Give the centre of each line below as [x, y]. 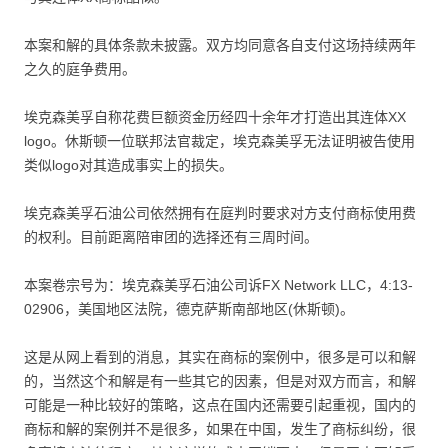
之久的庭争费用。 [80, 69]
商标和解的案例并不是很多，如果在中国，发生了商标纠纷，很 [220, 429]
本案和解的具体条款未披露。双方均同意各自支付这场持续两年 [220, 45]
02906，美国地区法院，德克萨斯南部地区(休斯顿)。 [189, 309]
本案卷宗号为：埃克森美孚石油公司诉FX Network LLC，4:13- [218, 285]
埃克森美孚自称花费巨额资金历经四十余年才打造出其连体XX [215, 117]
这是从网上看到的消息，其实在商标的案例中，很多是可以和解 [220, 357]
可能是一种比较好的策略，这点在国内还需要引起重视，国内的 [220, 405]
